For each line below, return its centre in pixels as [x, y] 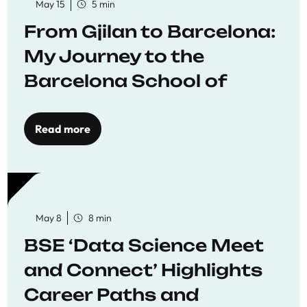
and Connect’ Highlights [143, 270]
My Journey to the [114, 56]
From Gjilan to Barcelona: [150, 32]
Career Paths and [111, 295]
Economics [80, 106]
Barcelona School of [125, 81]
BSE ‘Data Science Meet [144, 245]
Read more [63, 129]
